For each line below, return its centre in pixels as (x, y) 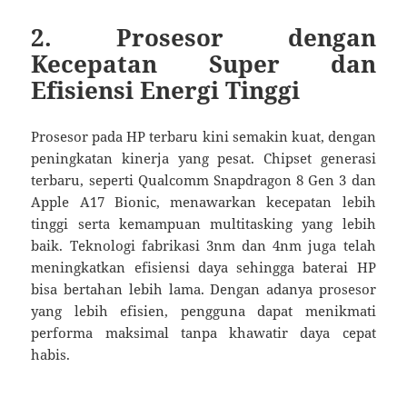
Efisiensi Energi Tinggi (166, 90)
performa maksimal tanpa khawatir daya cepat (203, 333)
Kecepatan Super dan (203, 64)
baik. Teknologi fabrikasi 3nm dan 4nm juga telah (203, 246)
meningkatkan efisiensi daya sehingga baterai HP (203, 268)
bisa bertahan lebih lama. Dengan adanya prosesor (203, 289)
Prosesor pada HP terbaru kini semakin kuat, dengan (203, 137)
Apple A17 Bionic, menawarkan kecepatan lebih (203, 202)
